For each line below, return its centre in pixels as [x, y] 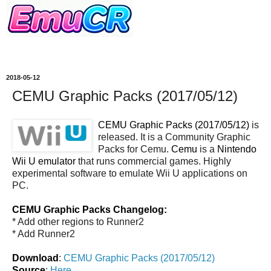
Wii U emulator [44, 161]
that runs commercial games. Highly [153, 161]
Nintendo [237, 149]
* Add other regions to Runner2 [78, 221]
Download [35, 258]
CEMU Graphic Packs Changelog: [90, 209]
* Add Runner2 [44, 233]
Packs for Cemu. [135, 149]
